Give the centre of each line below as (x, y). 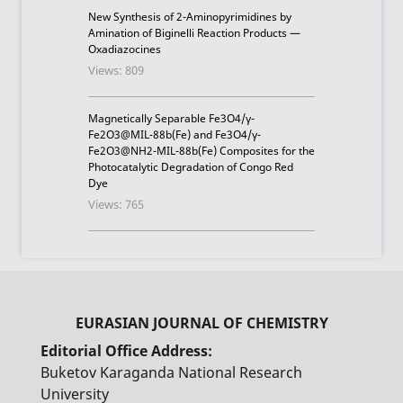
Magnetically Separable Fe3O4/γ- (171, 119)
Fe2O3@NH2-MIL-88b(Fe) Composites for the (201, 151)
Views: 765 (116, 205)
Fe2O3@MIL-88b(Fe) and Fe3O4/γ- (175, 135)
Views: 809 (116, 71)
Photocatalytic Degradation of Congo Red (191, 167)
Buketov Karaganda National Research (171, 373)
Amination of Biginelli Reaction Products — (194, 33)
